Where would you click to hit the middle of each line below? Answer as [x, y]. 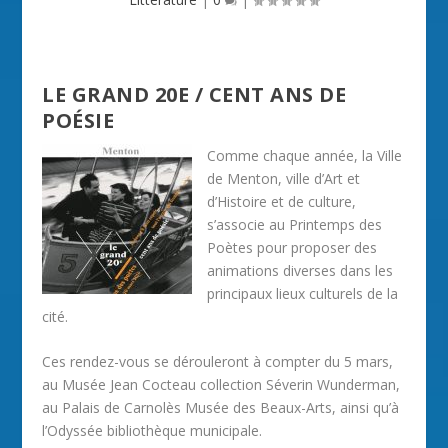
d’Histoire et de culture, [282, 201]
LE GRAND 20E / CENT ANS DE [194, 94]
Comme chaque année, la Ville [305, 155]
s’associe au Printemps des [295, 224]
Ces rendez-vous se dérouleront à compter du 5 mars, [218, 362]
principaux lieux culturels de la [303, 293]
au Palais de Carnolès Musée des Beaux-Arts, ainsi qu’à [221, 408]
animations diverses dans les [300, 270]
